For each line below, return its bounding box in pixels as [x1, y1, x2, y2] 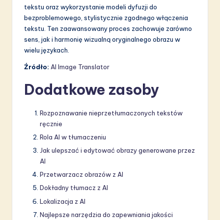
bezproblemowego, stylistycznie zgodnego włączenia [24, 14, 188, 22]
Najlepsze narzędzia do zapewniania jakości [40, 210, 173, 219]
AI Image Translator [51, 63, 110, 71]
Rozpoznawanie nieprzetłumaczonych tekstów [40, 109, 183, 117]
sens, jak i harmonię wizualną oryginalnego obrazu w [24, 35, 180, 44]
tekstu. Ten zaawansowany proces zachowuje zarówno [24, 25, 192, 33]
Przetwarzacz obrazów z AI [40, 170, 123, 179]
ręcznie [40, 120, 62, 128]
